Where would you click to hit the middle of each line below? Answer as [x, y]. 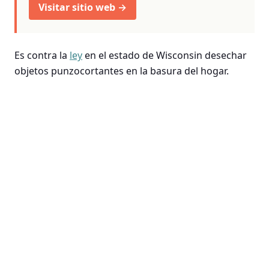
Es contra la [42, 55]
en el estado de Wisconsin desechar [165, 55]
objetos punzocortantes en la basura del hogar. [122, 71]
